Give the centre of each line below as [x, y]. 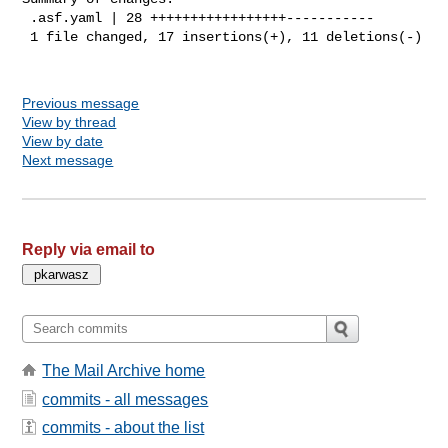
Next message [68, 159]
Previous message [81, 102]
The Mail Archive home [124, 371]
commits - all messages [125, 399]
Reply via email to [89, 249]
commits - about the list [123, 427]
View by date [63, 140]
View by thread [69, 121]
